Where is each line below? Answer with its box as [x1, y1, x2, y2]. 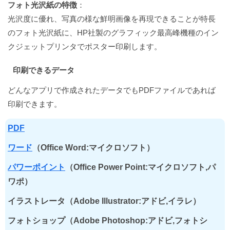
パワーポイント [8, 162, 65, 171]
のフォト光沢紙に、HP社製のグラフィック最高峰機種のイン [8, 28, 219, 37]
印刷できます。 [8, 99, 62, 108]
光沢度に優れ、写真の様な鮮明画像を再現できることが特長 [8, 14, 216, 24]
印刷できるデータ [13, 66, 74, 75]
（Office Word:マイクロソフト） [32, 143, 155, 152]
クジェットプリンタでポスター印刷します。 [8, 42, 162, 51]
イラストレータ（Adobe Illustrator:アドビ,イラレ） [8, 196, 201, 205]
